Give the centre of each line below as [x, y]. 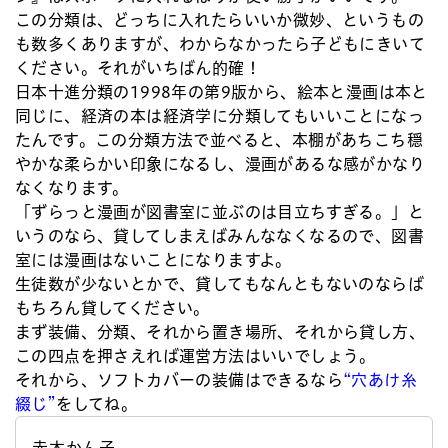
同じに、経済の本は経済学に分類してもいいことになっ [219, 115]
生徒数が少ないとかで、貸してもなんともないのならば [219, 283]
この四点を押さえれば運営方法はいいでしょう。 [195, 355]
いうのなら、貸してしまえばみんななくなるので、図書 [219, 235]
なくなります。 [72, 187]
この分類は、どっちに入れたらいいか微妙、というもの [219, 19]
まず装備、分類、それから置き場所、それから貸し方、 [220, 331]
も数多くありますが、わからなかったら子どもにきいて [220, 43]
